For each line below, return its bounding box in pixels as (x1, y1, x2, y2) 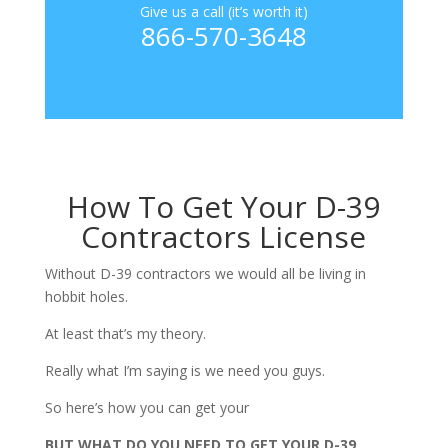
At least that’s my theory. (44, 324, 210, 344)
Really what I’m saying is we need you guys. (44, 361, 329, 381)
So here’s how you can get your (44, 398, 253, 418)
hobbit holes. (44, 287, 132, 307)
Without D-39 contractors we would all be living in (44, 264, 366, 284)
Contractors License (81, 216, 367, 258)
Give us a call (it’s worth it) (139, 2, 308, 22)
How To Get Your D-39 (67, 186, 381, 228)
